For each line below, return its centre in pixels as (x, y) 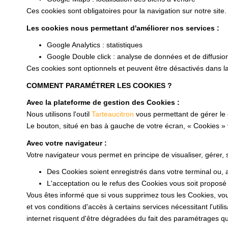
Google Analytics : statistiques (95, 45)
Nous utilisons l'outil (59, 114)
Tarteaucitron (113, 114)
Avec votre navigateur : (67, 143)
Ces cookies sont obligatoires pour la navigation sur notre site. (126, 11)
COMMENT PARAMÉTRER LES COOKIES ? (99, 85)
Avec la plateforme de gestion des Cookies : (103, 102)
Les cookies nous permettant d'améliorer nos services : (123, 28)
